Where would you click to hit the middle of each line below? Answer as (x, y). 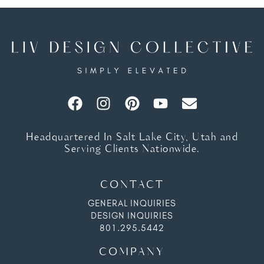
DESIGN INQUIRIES (132, 215)
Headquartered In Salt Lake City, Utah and (132, 137)
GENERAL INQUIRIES (132, 203)
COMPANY (132, 252)
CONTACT (132, 185)
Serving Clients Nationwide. (132, 149)
